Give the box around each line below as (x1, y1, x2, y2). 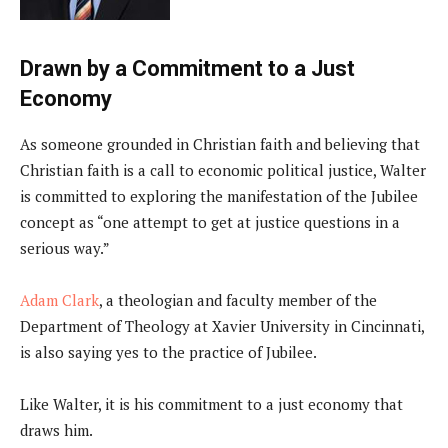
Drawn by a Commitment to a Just (20, 56, 355, 82)
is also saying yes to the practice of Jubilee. (20, 342, 317, 363)
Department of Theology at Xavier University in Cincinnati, (20, 316, 424, 337)
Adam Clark (20, 290, 99, 311)
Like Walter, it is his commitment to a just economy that (20, 394, 403, 415)
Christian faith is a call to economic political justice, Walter (20, 160, 426, 181)
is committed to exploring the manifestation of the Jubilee (20, 186, 418, 207)
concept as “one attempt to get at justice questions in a (20, 212, 400, 233)
